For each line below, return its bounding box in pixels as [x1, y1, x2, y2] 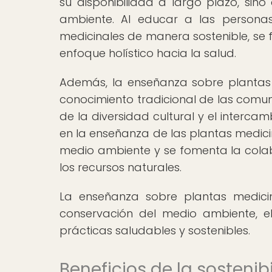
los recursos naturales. [59, 159, 182, 175]
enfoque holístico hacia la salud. [59, 45, 236, 61]
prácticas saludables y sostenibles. [59, 222, 250, 238]
